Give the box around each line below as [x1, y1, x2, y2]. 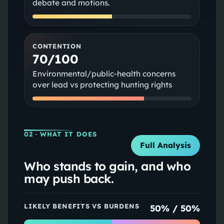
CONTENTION [32, 41, 81, 50]
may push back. [23, 170, 114, 186]
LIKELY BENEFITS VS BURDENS [23, 201, 139, 210]
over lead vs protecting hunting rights [32, 79, 172, 89]
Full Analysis [140, 140, 191, 150]
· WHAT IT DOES [33, 129, 97, 138]
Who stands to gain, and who [23, 158, 191, 173]
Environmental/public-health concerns [32, 68, 175, 78]
